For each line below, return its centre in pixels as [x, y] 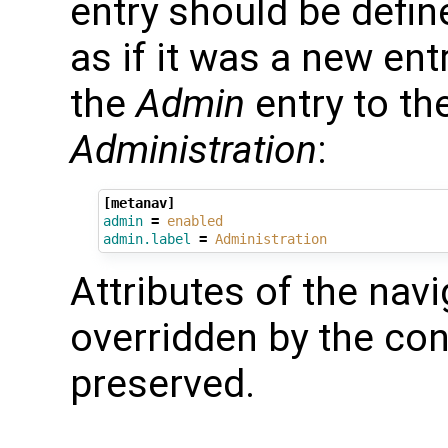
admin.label [146, 239]
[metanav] [138, 203]
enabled [194, 221]
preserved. [162, 383]
